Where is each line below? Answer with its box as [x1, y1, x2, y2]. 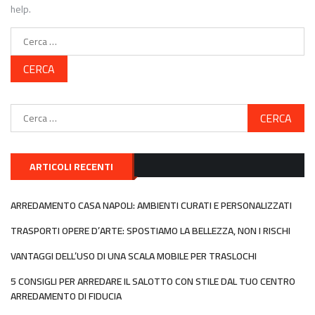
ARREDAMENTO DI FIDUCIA [11, 287, 122, 306]
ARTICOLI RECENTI [30, 157, 113, 176]
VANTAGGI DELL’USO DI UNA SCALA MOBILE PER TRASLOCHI [11, 247, 257, 266]
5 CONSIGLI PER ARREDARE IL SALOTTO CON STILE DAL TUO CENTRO [11, 272, 295, 291]
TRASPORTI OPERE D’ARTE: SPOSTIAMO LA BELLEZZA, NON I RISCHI [11, 221, 290, 240]
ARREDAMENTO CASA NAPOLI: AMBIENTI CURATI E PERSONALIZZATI [11, 196, 292, 215]
